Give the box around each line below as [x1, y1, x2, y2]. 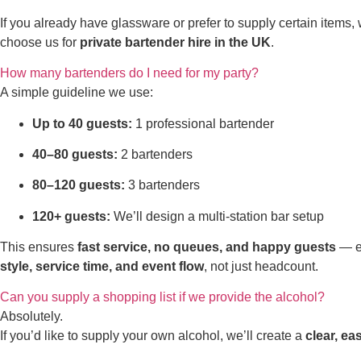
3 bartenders [125, 178, 200, 193]
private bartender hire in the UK [80, 35, 271, 49]
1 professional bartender [132, 116, 274, 131]
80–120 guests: [32, 178, 125, 193]
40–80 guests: [32, 147, 118, 161]
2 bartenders [118, 147, 193, 161]
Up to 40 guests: [32, 116, 132, 131]
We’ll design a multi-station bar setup [110, 209, 324, 223]
